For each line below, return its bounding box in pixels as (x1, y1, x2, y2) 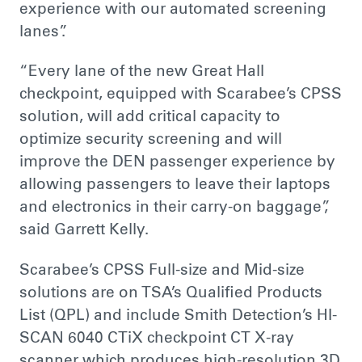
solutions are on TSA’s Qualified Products (19, 285, 322, 301)
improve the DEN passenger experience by (19, 155, 335, 171)
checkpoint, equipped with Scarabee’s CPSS (19, 87, 342, 103)
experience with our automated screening (19, 2, 326, 18)
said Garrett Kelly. (19, 223, 149, 239)
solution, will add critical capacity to (19, 110, 280, 126)
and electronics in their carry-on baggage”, (19, 200, 328, 217)
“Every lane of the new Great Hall (19, 65, 264, 81)
